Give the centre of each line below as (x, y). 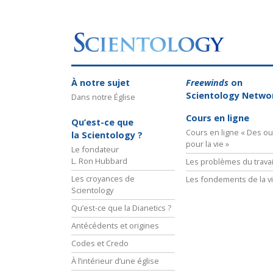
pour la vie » (207, 144)
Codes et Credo (100, 243)
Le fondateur (95, 149)
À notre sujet (101, 82)
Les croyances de (103, 178)
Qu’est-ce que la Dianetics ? (121, 207)
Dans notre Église (103, 97)
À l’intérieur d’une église (115, 261)
